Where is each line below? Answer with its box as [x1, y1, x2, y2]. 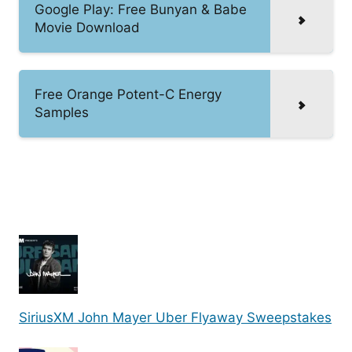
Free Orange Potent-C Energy [35, 86, 222, 102]
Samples [35, 104, 89, 120]
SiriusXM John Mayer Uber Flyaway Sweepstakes [19, 310, 332, 326]
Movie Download [35, 19, 140, 35]
